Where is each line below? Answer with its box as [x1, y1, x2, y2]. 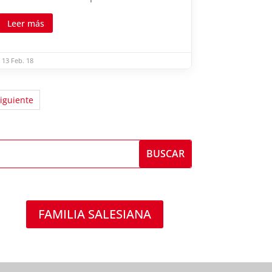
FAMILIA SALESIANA [38, 206, 151, 223]
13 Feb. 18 [2, 55, 34, 65]
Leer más [7, 17, 45, 29]
